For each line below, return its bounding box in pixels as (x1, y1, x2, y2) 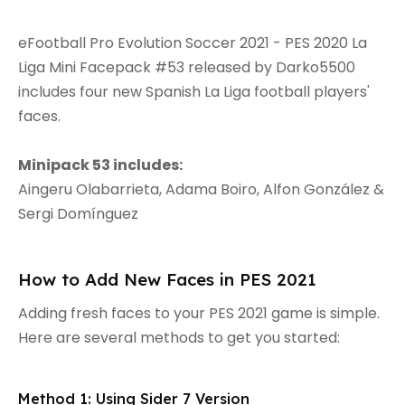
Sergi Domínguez (18, 202, 138, 224)
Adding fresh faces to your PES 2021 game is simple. (18, 302, 380, 324)
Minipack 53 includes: (18, 154, 185, 175)
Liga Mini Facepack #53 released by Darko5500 (18, 56, 355, 78)
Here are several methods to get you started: (18, 326, 340, 348)
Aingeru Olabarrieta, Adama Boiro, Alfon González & (18, 178, 384, 200)
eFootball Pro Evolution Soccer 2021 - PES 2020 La (18, 32, 367, 53)
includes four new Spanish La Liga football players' (18, 80, 370, 102)
